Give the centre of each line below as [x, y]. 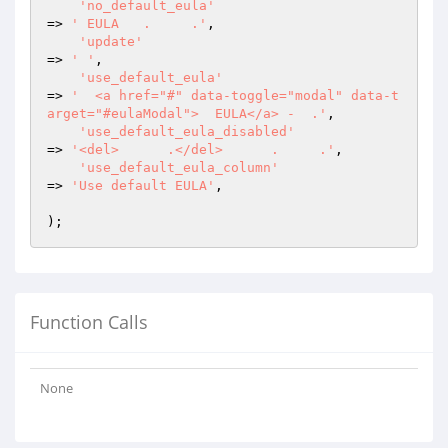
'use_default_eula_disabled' [187, 131]
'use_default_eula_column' [179, 167]
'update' [111, 41]
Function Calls [89, 322]
